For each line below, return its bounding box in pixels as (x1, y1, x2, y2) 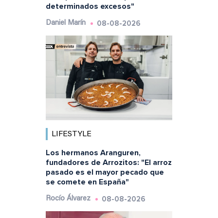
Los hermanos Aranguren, (45, 147, 141, 158)
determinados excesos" (45, 1, 134, 12)
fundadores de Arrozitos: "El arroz (45, 157, 172, 167)
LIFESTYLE (51, 130, 91, 138)
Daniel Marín (45, 19, 86, 27)
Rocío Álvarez (45, 195, 91, 202)
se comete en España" (45, 177, 129, 187)
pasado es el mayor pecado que (45, 167, 164, 177)
